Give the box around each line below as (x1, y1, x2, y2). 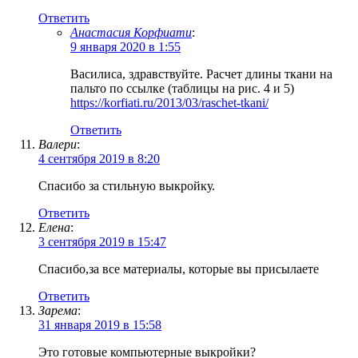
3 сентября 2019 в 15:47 (38, 235, 166, 249)
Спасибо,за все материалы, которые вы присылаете (38, 262, 319, 276)
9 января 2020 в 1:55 (70, 40, 181, 54)
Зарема (38, 304, 78, 318)
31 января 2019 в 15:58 (38, 318, 161, 332)
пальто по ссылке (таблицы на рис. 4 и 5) (70, 82, 294, 96)
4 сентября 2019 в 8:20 (38, 152, 160, 166)
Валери (38, 137, 77, 152)
